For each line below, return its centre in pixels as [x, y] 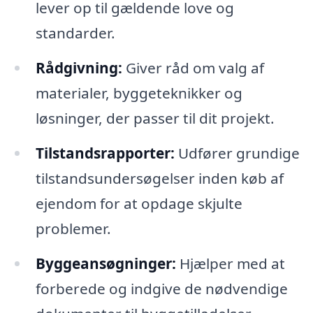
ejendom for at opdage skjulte [139, 203]
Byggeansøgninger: [105, 263]
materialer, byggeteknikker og [139, 93]
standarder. [75, 32]
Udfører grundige [237, 153]
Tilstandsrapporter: [105, 153]
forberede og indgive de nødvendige [161, 288]
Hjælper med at [230, 263]
